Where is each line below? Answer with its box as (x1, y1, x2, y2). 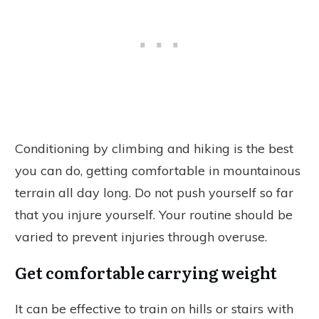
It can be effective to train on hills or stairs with (15, 300, 293, 317)
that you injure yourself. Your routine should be (15, 206, 293, 223)
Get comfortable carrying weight (15, 260, 277, 284)
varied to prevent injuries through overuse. (15, 228, 267, 245)
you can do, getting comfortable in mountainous (15, 162, 300, 179)
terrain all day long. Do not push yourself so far (15, 184, 293, 201)
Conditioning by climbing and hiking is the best (15, 140, 293, 157)
